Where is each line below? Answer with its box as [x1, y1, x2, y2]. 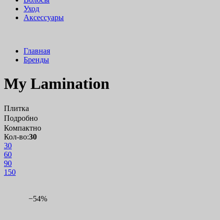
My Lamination [4, 74, 110, 92]
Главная [24, 46, 50, 55]
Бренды [24, 55, 49, 64]
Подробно [4, 114, 38, 123]
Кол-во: [4, 133, 29, 141]
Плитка [4, 104, 29, 113]
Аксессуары [24, 13, 64, 22]
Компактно [4, 124, 41, 133]
